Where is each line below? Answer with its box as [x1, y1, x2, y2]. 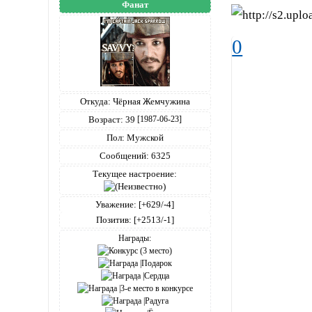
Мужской [124, 132, 164, 143]
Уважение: [95, 198, 137, 210]
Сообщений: [99, 150, 149, 161]
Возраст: [88, 114, 123, 125]
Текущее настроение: [93, 168, 178, 179]
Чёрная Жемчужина [110, 95, 190, 107]
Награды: [118, 233, 152, 243]
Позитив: [95, 214, 132, 225]
